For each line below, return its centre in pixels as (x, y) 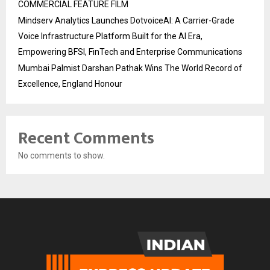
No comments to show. (61, 155)
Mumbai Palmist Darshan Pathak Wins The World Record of (130, 68)
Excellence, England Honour (70, 83)
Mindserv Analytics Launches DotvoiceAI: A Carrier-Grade (126, 20)
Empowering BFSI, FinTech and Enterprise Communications (130, 52)
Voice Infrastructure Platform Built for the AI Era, (110, 36)
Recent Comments (86, 138)
